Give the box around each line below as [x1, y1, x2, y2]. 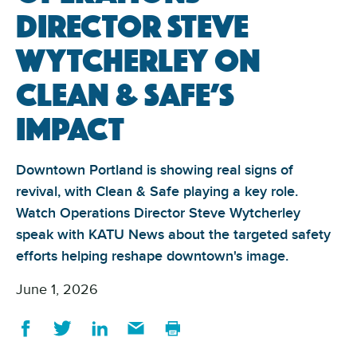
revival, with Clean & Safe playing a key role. [16, 181, 298, 202]
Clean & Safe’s [16, 71, 234, 116]
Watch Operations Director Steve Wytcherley [16, 202, 300, 223]
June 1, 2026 [16, 279, 98, 299]
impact [16, 105, 124, 150]
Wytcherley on [16, 37, 261, 81]
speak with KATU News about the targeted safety [16, 224, 331, 245]
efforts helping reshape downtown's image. [16, 245, 288, 266]
